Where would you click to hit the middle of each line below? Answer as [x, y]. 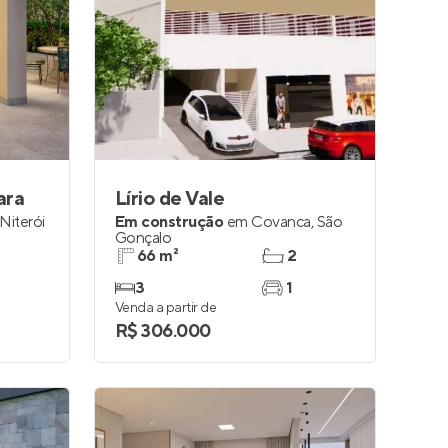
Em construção [169, 222]
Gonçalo [143, 238]
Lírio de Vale [170, 199]
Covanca [281, 222]
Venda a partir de [166, 308]
